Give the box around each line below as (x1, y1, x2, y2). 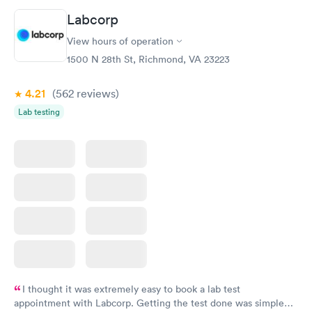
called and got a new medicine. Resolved (14, 6, 196, 19)
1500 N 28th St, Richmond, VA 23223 (67, 53, 230, 65)
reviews (74, 86, 116, 100)
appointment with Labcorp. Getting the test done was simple (14, 297, 284, 309)
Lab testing (18, 106, 60, 118)
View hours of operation (67, 35, 173, 47)
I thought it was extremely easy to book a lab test (22, 283, 240, 295)
